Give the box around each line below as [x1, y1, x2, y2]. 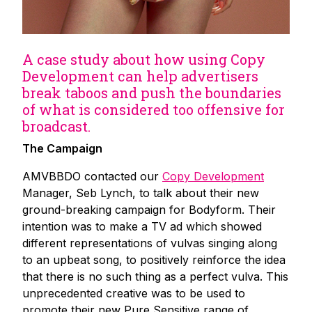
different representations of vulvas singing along [22, 235, 277, 250]
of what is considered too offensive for [22, 100, 285, 118]
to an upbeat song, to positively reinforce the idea [22, 252, 286, 267]
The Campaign [22, 141, 102, 155]
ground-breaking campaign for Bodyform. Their [22, 202, 276, 217]
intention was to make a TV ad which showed [22, 219, 262, 233]
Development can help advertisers [22, 66, 258, 85]
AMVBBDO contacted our [22, 169, 162, 183]
